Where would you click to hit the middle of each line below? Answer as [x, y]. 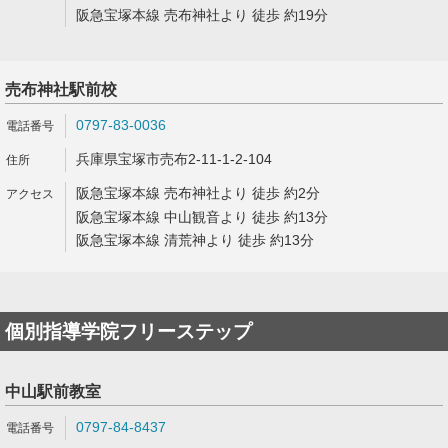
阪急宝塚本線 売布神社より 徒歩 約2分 [198, 193]
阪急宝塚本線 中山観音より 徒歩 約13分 [202, 217]
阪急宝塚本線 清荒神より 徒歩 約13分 [195, 240]
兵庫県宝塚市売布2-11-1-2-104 [174, 159]
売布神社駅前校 [61, 89]
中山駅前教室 [53, 391]
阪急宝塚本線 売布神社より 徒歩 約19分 [202, 15]
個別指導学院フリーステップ [128, 331]
